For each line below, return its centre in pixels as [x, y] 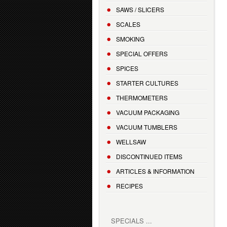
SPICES [127, 68]
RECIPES [129, 186]
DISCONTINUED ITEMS [149, 157]
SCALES [128, 24]
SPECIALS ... [131, 221]
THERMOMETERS [142, 98]
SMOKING [130, 39]
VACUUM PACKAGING [148, 112]
